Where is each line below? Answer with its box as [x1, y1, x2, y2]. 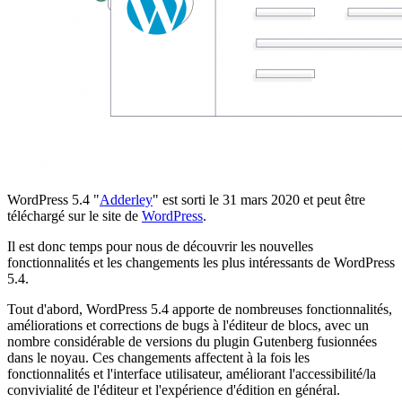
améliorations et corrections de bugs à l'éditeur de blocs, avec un [7, 317, 369, 333]
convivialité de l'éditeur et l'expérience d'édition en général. [7, 381, 340, 398]
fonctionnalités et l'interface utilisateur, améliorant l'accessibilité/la [7, 365, 376, 381]
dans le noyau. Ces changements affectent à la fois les [7, 349, 310, 365]
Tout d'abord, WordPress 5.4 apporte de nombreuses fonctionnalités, [7, 301, 392, 317]
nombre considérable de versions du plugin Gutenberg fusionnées [7, 333, 377, 349]
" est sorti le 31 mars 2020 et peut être [153, 191, 365, 207]
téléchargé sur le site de [7, 207, 142, 223]
